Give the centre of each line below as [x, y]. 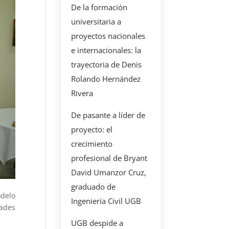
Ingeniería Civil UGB [106, 201]
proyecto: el [92, 129]
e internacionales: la [106, 50]
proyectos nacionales [108, 36]
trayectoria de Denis [107, 64]
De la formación [99, 7]
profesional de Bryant [109, 158]
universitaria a [96, 21]
